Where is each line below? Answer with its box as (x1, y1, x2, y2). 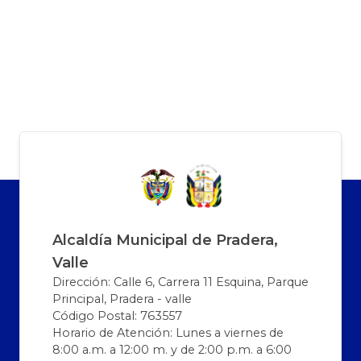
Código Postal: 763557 (52, 308, 182, 323)
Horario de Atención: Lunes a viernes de (52, 325, 284, 340)
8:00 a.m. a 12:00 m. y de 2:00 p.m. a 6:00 (52, 342, 292, 357)
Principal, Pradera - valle (52, 291, 192, 306)
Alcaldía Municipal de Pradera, (52, 230, 278, 249)
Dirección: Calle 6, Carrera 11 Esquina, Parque (52, 274, 309, 289)
